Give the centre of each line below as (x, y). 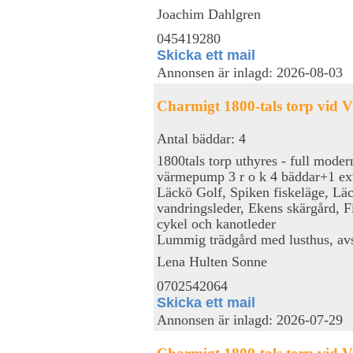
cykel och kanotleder (216, 223)
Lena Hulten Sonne (212, 261)
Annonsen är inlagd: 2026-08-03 (250, 72)
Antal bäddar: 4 (201, 138)
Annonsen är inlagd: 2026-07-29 (250, 320)
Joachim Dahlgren (209, 14)
